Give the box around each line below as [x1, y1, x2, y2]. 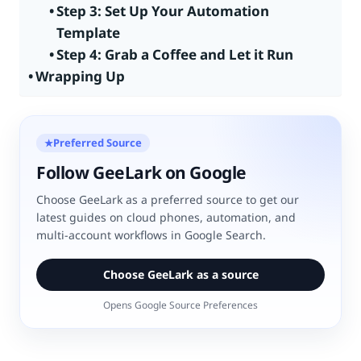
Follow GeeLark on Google [36, 161, 247, 185]
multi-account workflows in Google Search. [36, 227, 266, 243]
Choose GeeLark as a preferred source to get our [36, 192, 299, 208]
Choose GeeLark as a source [102, 267, 259, 283]
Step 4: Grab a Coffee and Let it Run [56, 44, 293, 64]
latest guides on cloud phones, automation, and [36, 210, 296, 226]
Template [56, 23, 120, 42]
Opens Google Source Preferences [103, 298, 258, 313]
